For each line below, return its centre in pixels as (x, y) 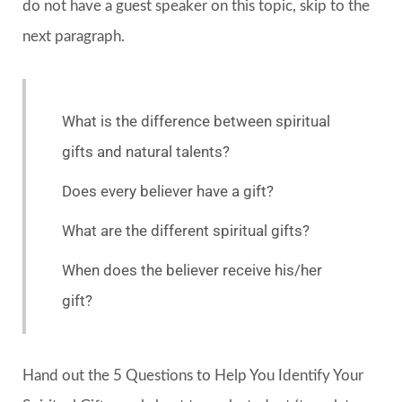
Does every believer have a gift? (168, 191)
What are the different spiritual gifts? (186, 230)
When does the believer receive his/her (192, 270)
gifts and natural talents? (146, 151)
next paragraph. (74, 36)
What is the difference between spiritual (196, 121)
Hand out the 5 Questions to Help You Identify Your (193, 375)
